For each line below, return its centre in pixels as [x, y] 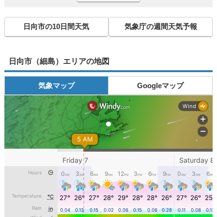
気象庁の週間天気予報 [161, 26]
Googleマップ [160, 85]
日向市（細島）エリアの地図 [59, 61]
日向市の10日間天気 [56, 26]
